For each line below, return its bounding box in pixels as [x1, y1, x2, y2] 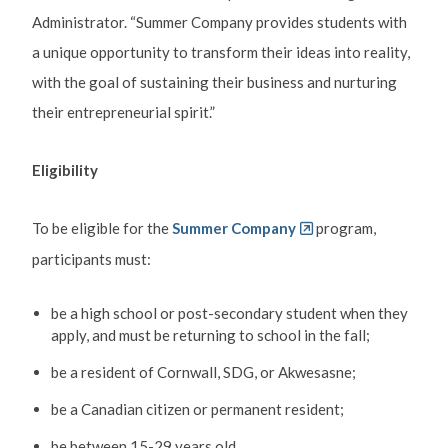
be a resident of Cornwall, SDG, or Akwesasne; [50, 363, 356, 382]
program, [315, 219, 376, 238]
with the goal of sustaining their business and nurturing [31, 72, 397, 91]
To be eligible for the [31, 219, 169, 238]
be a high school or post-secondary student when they [50, 304, 408, 323]
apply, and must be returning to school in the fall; [50, 326, 370, 345]
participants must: [31, 250, 151, 269]
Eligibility [31, 161, 98, 180]
